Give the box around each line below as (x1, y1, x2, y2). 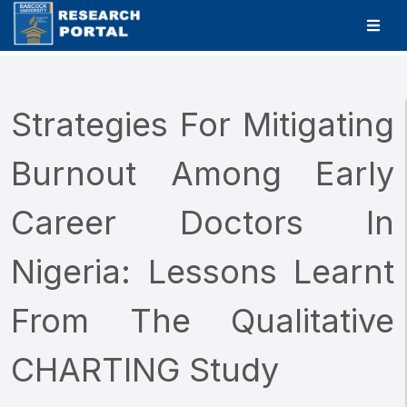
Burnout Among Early (11, 154, 394, 194)
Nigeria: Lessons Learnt (11, 252, 394, 292)
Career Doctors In (11, 203, 394, 243)
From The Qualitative (11, 301, 394, 341)
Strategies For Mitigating (11, 104, 394, 144)
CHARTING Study (11, 350, 279, 390)
